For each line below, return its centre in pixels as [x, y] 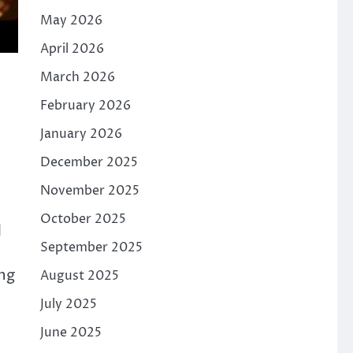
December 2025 [89, 162]
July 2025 [68, 304]
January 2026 [81, 134]
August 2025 [79, 276]
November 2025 [89, 191]
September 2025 [91, 247]
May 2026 [71, 20]
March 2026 [77, 77]
